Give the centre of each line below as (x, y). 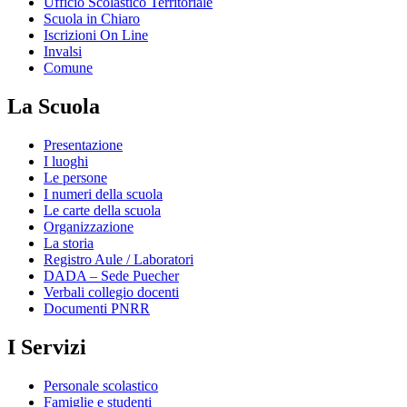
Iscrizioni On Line (96, 35)
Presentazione (83, 145)
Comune (68, 68)
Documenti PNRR (97, 309)
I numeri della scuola (103, 194)
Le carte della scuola (102, 211)
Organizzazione (89, 227)
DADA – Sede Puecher (111, 276)
